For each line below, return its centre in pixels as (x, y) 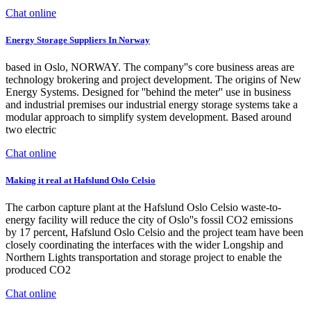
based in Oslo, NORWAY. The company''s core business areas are (150, 67)
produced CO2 (38, 270)
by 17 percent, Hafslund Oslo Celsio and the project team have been (154, 233)
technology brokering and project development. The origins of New (153, 80)
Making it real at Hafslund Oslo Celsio (81, 180)
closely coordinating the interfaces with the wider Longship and (144, 245)
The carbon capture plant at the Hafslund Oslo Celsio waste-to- (143, 208)
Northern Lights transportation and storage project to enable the (144, 258)
